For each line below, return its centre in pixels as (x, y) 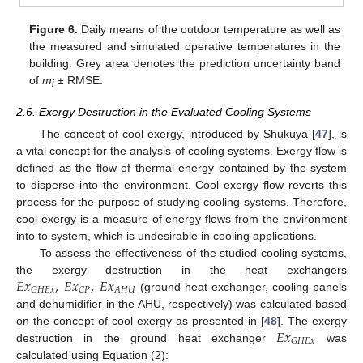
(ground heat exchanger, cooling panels (241, 286)
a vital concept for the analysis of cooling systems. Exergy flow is (181, 150)
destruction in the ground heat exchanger (147, 337)
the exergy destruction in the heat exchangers (181, 269)
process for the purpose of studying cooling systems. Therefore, (181, 201)
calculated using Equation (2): (92, 354)
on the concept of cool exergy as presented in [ (140, 320)
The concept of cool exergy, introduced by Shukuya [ (177, 133)
